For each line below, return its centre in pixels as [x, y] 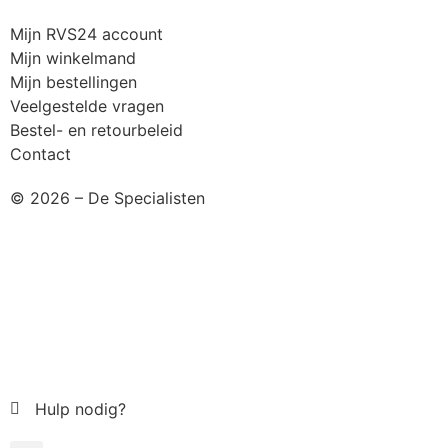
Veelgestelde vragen [87, 105]
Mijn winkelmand [73, 57]
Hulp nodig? [80, 408]
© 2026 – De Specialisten [107, 197]
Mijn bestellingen [73, 81]
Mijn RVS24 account [86, 33]
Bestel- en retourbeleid [96, 129]
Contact [40, 153]
